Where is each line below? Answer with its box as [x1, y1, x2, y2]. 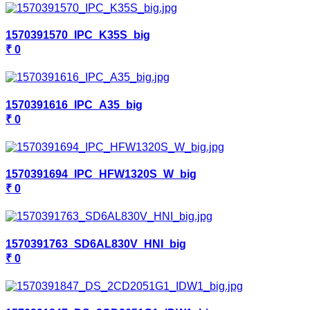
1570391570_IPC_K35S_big [6, 29, 150, 42]
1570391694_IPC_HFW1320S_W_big [6, 168, 197, 181]
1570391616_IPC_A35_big [6, 98, 143, 111]
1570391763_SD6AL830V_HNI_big [6, 237, 186, 250]
